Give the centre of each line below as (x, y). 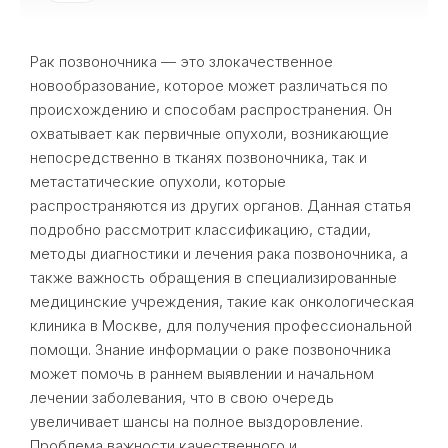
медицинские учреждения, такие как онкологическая (222, 301)
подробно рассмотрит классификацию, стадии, (200, 229)
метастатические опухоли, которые (158, 181)
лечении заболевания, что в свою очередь (182, 397)
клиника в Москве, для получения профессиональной (221, 325)
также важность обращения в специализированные (213, 277)
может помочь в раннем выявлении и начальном (202, 373)
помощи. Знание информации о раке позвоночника (210, 349)
